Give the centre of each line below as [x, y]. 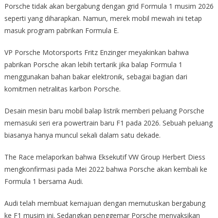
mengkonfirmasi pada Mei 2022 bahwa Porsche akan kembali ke [106, 169]
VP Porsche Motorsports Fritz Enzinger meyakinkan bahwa [96, 53]
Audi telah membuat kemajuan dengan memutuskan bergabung [105, 203]
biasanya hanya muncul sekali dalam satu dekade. [82, 135]
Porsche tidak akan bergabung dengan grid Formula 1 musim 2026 [109, 6]
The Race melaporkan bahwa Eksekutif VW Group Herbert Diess [105, 157]
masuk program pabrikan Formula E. [61, 31]
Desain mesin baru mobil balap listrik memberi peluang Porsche [104, 111]
